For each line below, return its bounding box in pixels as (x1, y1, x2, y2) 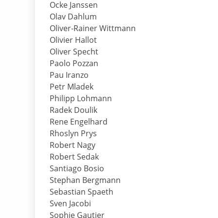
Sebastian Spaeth (50, 186, 113, 198)
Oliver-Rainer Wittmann (50, 23, 136, 34)
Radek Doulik (50, 105, 97, 116)
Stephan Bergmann (50, 175, 121, 186)
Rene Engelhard (50, 116, 108, 127)
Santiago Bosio (50, 163, 104, 174)
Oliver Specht (50, 46, 98, 57)
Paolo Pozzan (50, 58, 98, 69)
